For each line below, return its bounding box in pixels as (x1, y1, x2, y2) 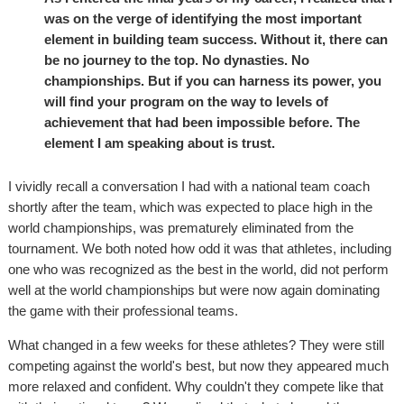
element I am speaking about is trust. (44, 135, 275, 151)
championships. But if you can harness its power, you (44, 73, 381, 89)
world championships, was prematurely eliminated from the (8, 220, 353, 236)
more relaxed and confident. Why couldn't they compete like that (8, 379, 383, 395)
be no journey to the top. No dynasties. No (44, 52, 309, 69)
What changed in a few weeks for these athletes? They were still (8, 337, 384, 353)
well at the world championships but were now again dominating (8, 282, 380, 298)
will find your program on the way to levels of (44, 94, 328, 110)
